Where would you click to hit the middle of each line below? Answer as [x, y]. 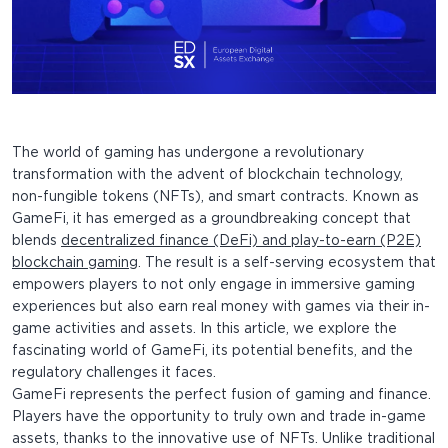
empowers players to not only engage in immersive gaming [213, 285]
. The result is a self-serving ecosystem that [287, 263]
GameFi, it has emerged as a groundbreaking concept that [211, 219]
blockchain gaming [75, 263]
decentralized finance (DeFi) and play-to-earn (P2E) [241, 241]
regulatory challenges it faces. [114, 373]
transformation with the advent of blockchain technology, [207, 175]
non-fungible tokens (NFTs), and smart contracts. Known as [215, 197]
